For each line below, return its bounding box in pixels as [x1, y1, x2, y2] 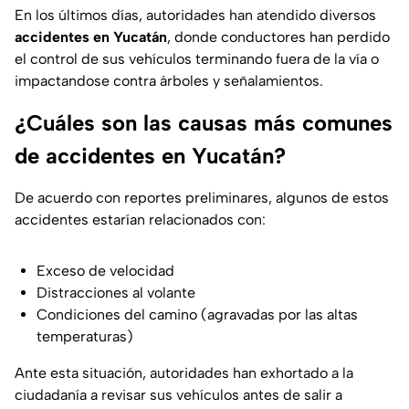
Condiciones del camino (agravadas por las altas [37, 306, 358, 324]
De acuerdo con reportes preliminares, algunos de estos [15, 189, 389, 207]
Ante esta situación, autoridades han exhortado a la [15, 364, 353, 383]
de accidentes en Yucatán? [15, 142, 286, 170]
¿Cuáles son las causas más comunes [15, 110, 393, 137]
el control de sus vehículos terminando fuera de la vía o [15, 50, 379, 68]
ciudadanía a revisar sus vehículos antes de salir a [15, 386, 342, 404]
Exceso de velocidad [37, 262, 174, 280]
